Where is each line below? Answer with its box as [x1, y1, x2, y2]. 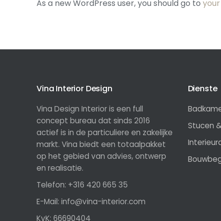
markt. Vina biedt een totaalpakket [37, 139, 166, 149]
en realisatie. [37, 163, 83, 173]
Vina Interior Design [37, 83, 112, 94]
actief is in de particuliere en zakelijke [37, 127, 173, 138]
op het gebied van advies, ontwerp [37, 151, 166, 161]
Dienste [187, 83, 218, 94]
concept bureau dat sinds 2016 [37, 115, 150, 126]
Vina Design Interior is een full [37, 104, 143, 114]
